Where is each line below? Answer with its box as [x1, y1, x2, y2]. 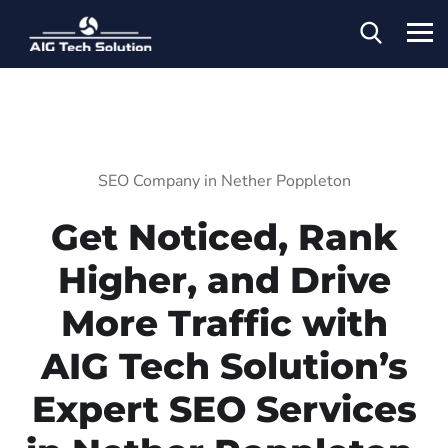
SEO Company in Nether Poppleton [97, 169, 351, 192]
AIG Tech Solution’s [40, 343, 408, 388]
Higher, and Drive [57, 257, 391, 302]
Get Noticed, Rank [51, 214, 397, 259]
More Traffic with [60, 300, 388, 345]
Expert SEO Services [31, 386, 417, 431]
